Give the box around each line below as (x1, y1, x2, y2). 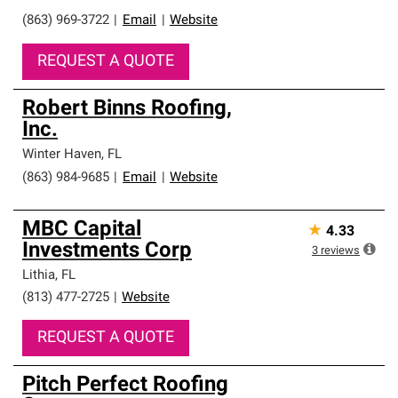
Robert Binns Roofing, (22, 99, 232, 120)
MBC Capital (22, 219, 141, 241)
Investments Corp (22, 241, 192, 262)
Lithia (22, 269, 55, 283)
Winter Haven (22, 148, 101, 162)
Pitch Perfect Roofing (22, 375, 228, 396)
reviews (321, 245, 360, 257)
